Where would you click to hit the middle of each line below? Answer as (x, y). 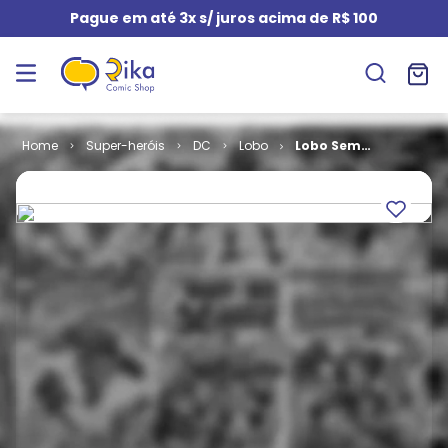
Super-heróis (125, 145)
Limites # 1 (331, 163)
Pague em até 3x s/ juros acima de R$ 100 (224, 18)
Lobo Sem (328, 145)
